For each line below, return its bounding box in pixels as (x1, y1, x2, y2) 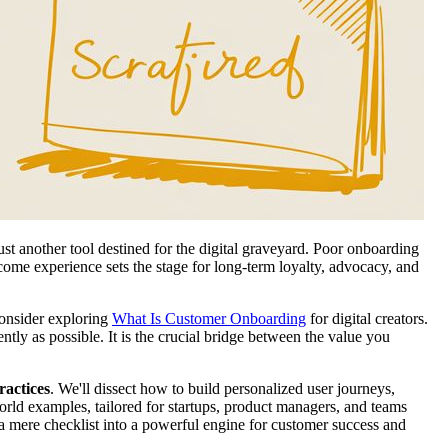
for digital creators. (306, 309, 428, 327)
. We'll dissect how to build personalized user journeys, (50, 379, 395, 397)
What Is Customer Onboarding (112, 309, 306, 327)
